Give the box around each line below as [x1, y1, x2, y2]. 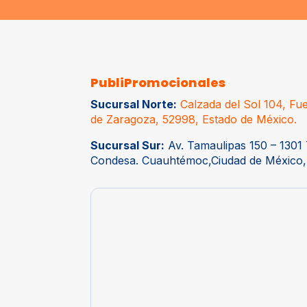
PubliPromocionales [90, 73, 225, 91]
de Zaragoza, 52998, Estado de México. [90, 112, 297, 126]
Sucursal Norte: [90, 97, 177, 111]
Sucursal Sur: [90, 138, 164, 152]
